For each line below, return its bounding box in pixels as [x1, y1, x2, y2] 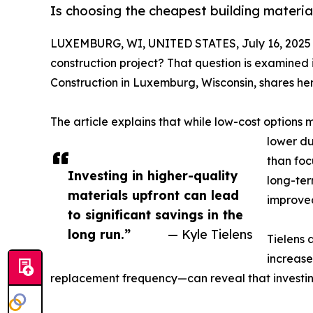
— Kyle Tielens [168, 226, 253, 242]
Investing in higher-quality [68, 168, 238, 184]
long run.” [68, 226, 131, 242]
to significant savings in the [68, 207, 243, 223]
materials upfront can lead [68, 187, 239, 203]
